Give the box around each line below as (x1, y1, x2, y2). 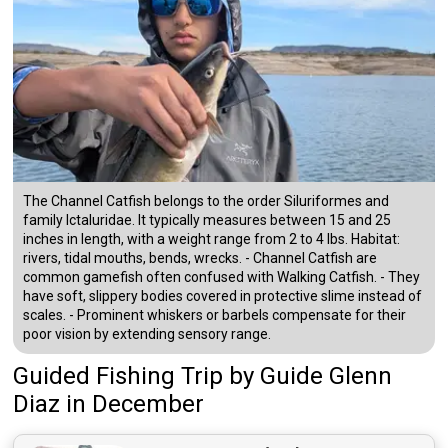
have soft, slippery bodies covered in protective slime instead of (23, 288, 423, 305)
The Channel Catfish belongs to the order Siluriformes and (23, 193, 390, 210)
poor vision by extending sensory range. (23, 326, 272, 343)
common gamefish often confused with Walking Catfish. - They (23, 269, 421, 286)
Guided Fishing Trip (13, 362, 224, 391)
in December (66, 390, 205, 419)
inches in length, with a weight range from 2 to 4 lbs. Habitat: (23, 231, 401, 248)
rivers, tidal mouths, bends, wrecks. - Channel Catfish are (23, 250, 378, 267)
